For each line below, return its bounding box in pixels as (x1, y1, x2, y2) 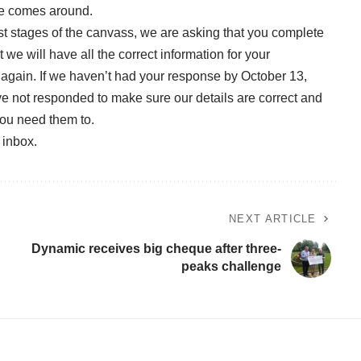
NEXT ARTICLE (229, 212, 317, 225)
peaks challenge (180, 259, 281, 273)
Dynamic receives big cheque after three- (31, 241, 281, 255)
